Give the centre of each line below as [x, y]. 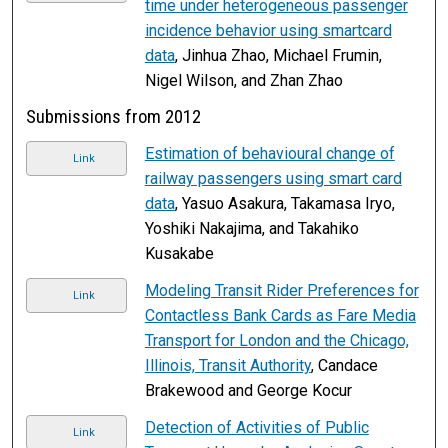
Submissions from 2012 [114, 116]
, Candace [344, 365]
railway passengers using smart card [273, 178]
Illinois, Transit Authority [227, 365]
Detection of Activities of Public [256, 427]
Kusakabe [179, 253]
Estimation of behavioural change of [269, 153]
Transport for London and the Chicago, [276, 340]
